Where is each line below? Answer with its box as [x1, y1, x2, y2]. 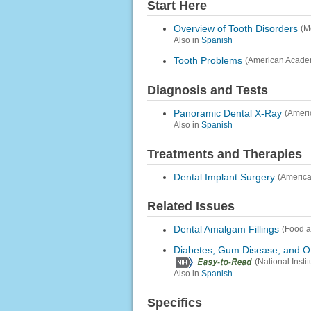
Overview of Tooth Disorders [173, 23, 298, 35]
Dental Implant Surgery [173, 171, 275, 183]
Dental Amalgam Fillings [173, 224, 279, 235]
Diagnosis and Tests [146, 83, 268, 97]
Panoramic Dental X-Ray [173, 108, 282, 119]
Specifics [146, 296, 202, 310]
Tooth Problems [173, 55, 242, 67]
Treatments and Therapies [146, 147, 302, 162]
